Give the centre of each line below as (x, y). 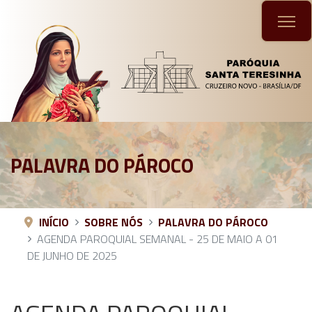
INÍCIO (54, 222)
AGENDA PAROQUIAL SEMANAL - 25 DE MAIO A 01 (157, 239)
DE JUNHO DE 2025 (73, 255)
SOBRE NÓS (113, 222)
